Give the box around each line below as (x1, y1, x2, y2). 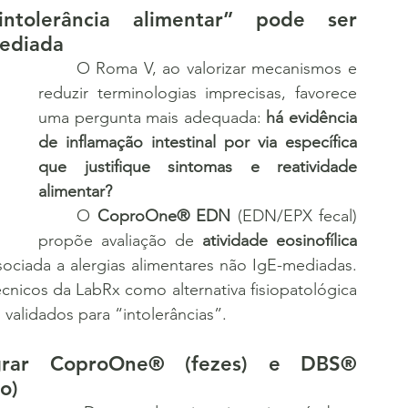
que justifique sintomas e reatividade (38, 157, 357, 177)
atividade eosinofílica (202, 230, 357, 250)
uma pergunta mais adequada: (38, 107, 267, 127)
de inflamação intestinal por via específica (38, 132, 357, 152)
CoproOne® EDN (97, 206, 231, 226)
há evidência (266, 107, 358, 127)
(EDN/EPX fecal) (230, 206, 358, 226)
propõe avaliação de (38, 230, 202, 250)
